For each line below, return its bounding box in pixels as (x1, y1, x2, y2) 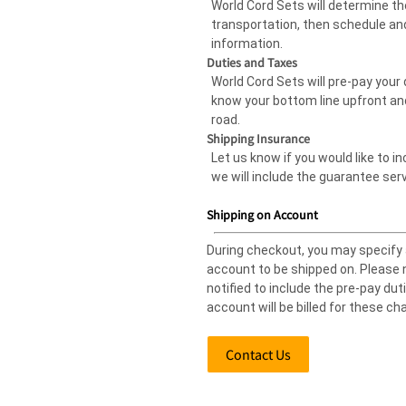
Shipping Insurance (207, 130, 310, 147)
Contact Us (226, 345, 291, 363)
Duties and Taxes (207, 54, 297, 71)
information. (211, 36, 283, 51)
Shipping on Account (207, 207, 318, 223)
